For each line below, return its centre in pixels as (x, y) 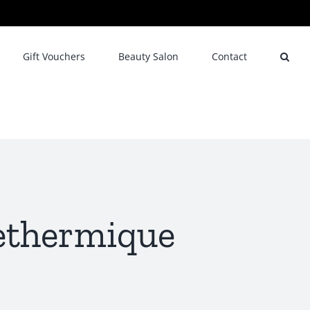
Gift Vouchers (54, 56)
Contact (229, 56)
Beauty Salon (148, 56)
